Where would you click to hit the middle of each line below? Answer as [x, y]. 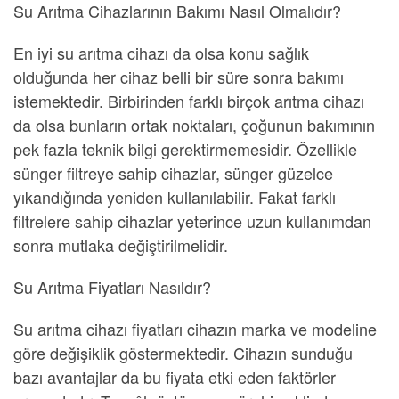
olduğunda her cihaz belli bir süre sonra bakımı [179, 77]
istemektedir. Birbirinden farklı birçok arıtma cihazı [189, 101]
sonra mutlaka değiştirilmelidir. [121, 245]
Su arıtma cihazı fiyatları [98, 329]
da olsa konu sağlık [239, 53]
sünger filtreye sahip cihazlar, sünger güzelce [173, 173]
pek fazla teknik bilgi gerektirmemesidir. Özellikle [185, 149]
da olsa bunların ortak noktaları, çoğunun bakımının [194, 125]
